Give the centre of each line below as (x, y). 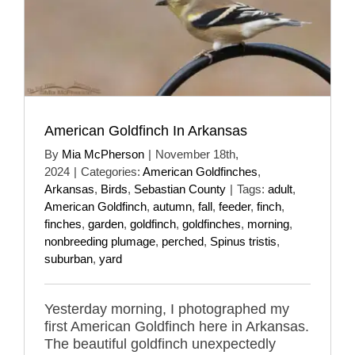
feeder (235, 206)
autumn (172, 206)
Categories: (112, 171)
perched (183, 241)
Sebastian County (180, 189)
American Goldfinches (200, 171)
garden (106, 223)
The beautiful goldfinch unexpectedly (160, 344)
